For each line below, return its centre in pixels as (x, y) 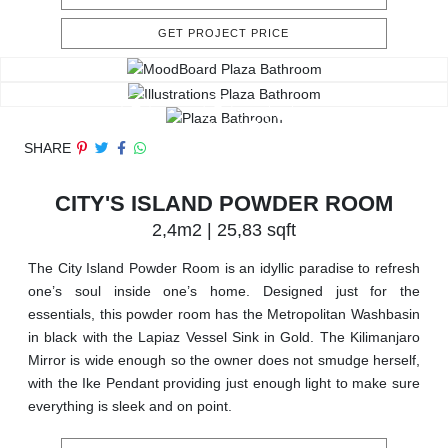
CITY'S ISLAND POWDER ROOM (224, 204)
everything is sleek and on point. (130, 406)
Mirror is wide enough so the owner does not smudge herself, (224, 360)
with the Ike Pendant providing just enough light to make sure (224, 383)
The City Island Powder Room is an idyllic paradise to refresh (224, 268)
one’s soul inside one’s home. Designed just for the (224, 291)
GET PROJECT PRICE (224, 33)
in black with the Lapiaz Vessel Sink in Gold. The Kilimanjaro (224, 337)
